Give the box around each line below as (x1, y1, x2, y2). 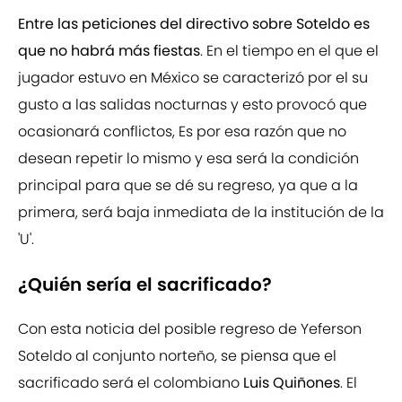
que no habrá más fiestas (18, 40, 200, 62)
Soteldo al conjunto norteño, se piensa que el (18, 345, 336, 367)
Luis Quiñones (240, 372, 340, 394)
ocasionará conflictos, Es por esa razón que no (18, 121, 346, 143)
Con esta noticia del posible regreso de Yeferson (18, 319, 362, 340)
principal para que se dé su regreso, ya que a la (18, 175, 358, 197)
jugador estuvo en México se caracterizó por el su (18, 67, 368, 89)
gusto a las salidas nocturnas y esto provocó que (18, 94, 367, 116)
